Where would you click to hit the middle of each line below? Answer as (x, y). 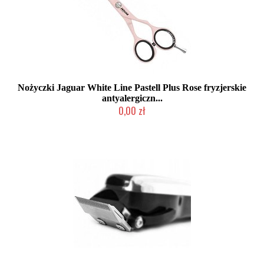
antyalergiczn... (132, 98)
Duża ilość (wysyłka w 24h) (132, 122)
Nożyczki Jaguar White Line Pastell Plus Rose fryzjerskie (132, 88)
